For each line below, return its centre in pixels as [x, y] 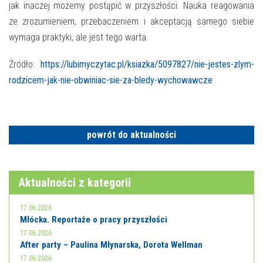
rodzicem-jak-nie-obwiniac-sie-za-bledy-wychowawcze [111, 80]
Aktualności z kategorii [75, 183]
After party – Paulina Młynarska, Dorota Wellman [111, 245]
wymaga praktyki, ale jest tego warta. [79, 37]
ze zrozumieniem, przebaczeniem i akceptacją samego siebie [131, 21]
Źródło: [25, 64]
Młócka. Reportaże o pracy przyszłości [94, 220]
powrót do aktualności [131, 135]
